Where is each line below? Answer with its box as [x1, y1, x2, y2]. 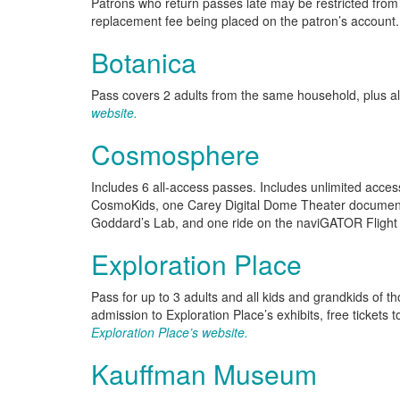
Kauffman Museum [91, 354, 317, 393]
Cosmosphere [91, 135, 260, 173]
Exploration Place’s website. [91, 323, 248, 341]
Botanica [91, 43, 196, 81]
